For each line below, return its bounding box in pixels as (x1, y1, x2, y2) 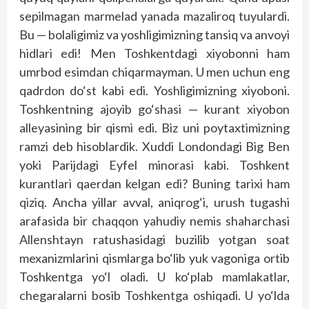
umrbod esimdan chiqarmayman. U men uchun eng (19, 64, 290, 79)
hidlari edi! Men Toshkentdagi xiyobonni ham (19, 46, 290, 61)
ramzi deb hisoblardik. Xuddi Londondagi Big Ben (19, 139, 290, 154)
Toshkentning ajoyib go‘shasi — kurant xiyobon (19, 101, 290, 117)
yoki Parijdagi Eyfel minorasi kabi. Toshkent (19, 157, 290, 172)
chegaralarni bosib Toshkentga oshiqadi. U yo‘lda (19, 288, 290, 303)
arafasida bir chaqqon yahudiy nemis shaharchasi (19, 213, 290, 228)
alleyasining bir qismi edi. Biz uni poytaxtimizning (19, 120, 290, 135)
